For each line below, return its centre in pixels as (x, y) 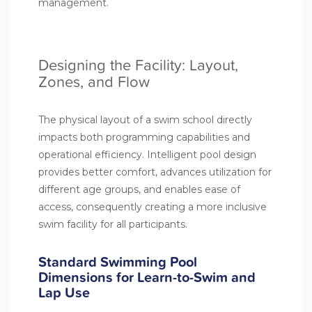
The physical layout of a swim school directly (145, 119)
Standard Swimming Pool (118, 262)
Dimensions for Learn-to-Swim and (147, 277)
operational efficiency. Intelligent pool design (147, 154)
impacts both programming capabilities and (144, 137)
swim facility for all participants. (113, 224)
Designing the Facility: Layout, (138, 65)
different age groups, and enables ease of (139, 189)
